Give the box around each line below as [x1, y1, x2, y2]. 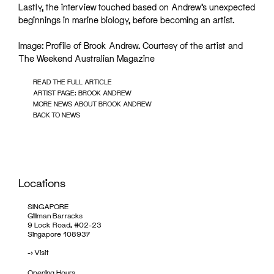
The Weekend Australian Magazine [18, 53, 155, 64]
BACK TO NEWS [33, 111, 80, 119]
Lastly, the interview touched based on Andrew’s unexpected [18, 2, 255, 13]
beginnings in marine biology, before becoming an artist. [18, 15, 234, 26]
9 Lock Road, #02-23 [28, 220, 102, 230]
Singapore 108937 [28, 229, 91, 239]
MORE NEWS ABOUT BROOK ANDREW [33, 100, 152, 108]
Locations [18, 176, 65, 190]
